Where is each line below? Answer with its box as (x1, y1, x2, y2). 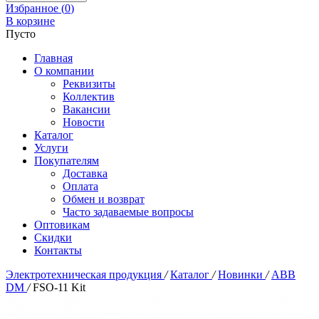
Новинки (218, 268, 266, 281)
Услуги (34, 142, 68, 154)
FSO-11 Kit (33, 281, 85, 293)
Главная (34, 52, 73, 64)
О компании (34, 65, 94, 77)
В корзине (6, 15, 55, 27)
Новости (63, 116, 105, 128)
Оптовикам (34, 219, 90, 231)
